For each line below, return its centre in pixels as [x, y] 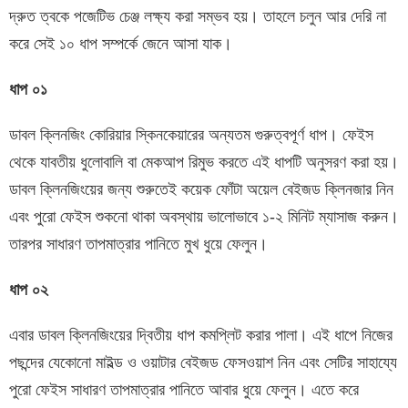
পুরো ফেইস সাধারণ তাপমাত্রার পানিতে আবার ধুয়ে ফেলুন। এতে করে [184, 389]
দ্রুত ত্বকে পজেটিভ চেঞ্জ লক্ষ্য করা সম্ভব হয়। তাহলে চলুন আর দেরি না [198, 16]
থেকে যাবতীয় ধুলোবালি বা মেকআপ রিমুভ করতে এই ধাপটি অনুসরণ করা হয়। [204, 162]
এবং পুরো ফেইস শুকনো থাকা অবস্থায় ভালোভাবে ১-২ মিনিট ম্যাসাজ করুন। [204, 216]
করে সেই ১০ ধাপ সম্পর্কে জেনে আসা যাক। [121, 43]
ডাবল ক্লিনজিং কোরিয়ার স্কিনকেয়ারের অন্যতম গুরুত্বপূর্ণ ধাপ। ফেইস [191, 134]
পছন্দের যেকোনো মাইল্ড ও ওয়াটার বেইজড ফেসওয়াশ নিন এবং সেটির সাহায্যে [203, 362]
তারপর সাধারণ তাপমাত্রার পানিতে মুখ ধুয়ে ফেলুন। [138, 244]
